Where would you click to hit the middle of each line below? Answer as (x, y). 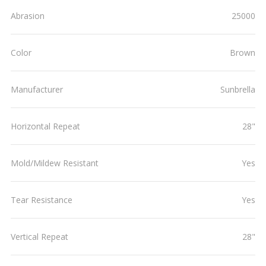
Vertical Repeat (39, 237)
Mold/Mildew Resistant (55, 163)
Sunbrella (238, 89)
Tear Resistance (42, 200)
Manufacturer (37, 89)
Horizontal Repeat (45, 126)
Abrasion (28, 16)
